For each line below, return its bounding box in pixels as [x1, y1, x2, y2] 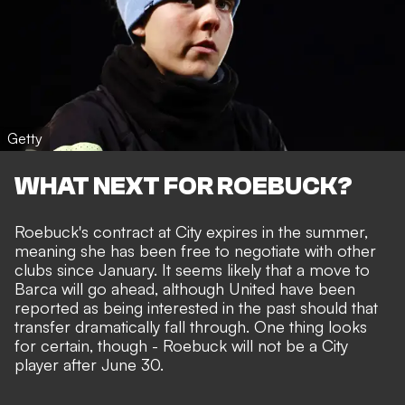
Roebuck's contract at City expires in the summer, [14, 221, 368, 242]
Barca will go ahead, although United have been [14, 278, 355, 299]
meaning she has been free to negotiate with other [14, 240, 376, 261]
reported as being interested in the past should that [14, 297, 378, 318]
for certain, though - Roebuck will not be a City [14, 335, 348, 356]
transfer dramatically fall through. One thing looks [14, 316, 367, 337]
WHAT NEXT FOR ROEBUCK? [14, 171, 353, 201]
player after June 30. [14, 354, 164, 375]
